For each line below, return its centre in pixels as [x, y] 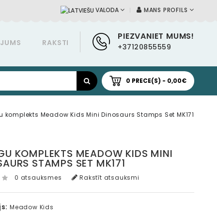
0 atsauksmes [38, 178]
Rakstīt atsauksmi [108, 178]
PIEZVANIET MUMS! [156, 36]
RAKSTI [56, 43]
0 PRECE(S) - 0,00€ [156, 81]
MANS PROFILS [166, 10]
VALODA [107, 10]
